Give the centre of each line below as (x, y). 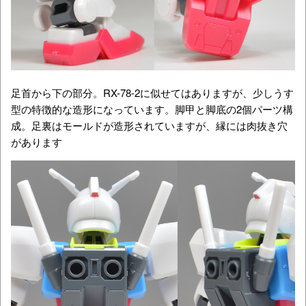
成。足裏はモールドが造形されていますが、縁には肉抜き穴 (149, 125)
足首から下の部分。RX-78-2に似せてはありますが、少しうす (152, 92)
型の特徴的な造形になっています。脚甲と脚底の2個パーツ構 (152, 109)
